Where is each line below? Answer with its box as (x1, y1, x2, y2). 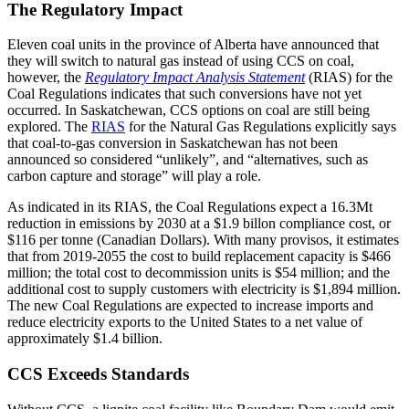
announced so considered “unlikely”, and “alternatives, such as (7, 152, 368, 168)
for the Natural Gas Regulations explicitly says (125, 119, 396, 135)
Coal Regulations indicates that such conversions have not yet (7, 86, 362, 102)
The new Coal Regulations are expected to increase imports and (7, 298, 373, 314)
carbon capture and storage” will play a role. (7, 168, 261, 184)
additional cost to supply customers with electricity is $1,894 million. (7, 281, 401, 298)
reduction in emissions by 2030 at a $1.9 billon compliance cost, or (7, 215, 391, 232)
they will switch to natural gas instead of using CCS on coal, (7, 53, 354, 69)
